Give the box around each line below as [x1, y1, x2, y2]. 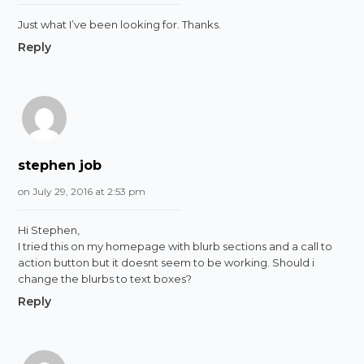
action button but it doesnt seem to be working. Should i [18, 255, 315, 269]
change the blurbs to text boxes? [18, 271, 193, 285]
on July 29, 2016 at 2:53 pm [18, 184, 146, 197]
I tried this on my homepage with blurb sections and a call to [18, 239, 333, 253]
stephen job [18, 157, 102, 173]
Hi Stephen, [18, 223, 80, 236]
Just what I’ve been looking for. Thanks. [18, 17, 222, 31]
